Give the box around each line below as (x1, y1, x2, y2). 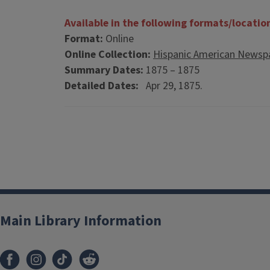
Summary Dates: (64, 63, 143, 78)
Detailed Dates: (64, 78, 141, 93)
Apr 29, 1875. (141, 78, 202, 93)
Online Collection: (64, 47, 151, 62)
